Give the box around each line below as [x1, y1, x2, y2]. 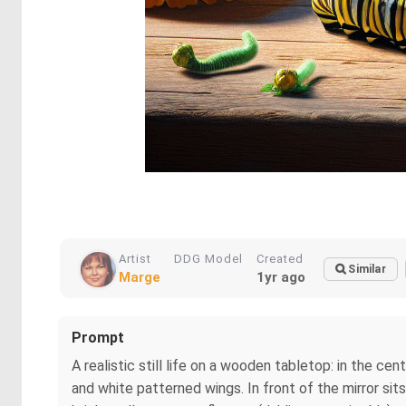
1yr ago [256, 269, 305, 285]
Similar [348, 263, 386, 275]
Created [256, 252, 304, 266]
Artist [119, 252, 151, 266]
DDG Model [174, 252, 243, 266]
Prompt [72, 329, 124, 346]
